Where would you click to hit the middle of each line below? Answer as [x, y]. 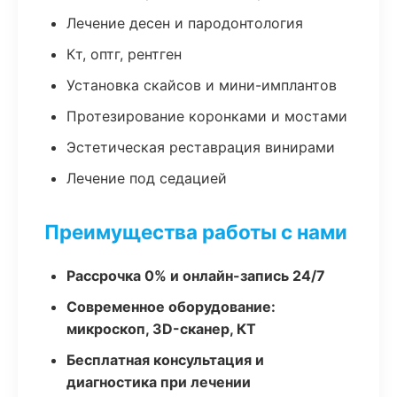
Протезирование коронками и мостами [207, 116]
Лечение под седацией [147, 178]
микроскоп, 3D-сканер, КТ [161, 329]
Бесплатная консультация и [165, 360]
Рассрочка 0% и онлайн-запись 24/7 [196, 276]
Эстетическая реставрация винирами [201, 147]
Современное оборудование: [171, 307]
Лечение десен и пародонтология [185, 23]
